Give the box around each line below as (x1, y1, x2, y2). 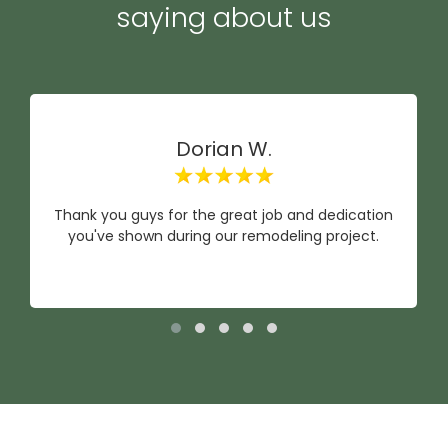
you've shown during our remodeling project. (68, 226, 380, 246)
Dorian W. (175, 135, 272, 163)
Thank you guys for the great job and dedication (54, 205, 394, 225)
